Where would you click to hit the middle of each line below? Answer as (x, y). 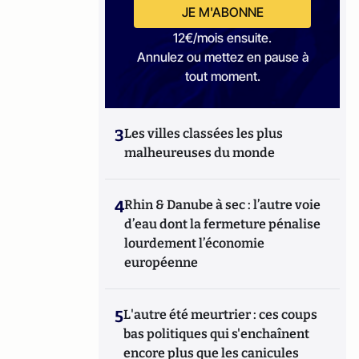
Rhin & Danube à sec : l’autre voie (223, 205)
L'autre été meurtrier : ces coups (221, 315)
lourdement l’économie (195, 243)
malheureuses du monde (200, 153)
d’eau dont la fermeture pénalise (223, 224)
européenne (161, 262)
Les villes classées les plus (204, 133)
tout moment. (222, 76)
